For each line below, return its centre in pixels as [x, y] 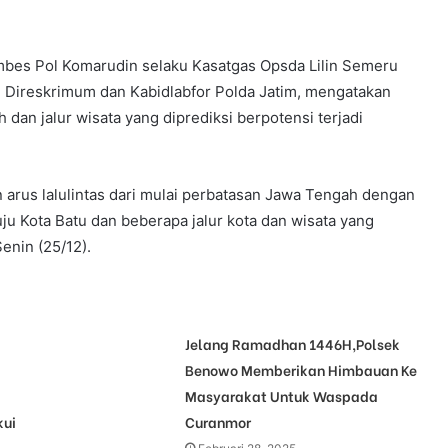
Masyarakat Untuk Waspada [281, 396]
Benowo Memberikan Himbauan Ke [300, 370]
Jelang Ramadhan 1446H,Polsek [292, 344]
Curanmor [217, 422]
